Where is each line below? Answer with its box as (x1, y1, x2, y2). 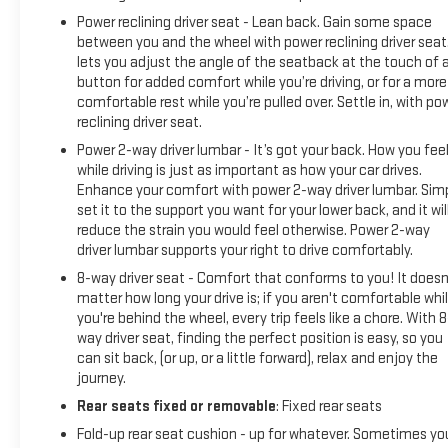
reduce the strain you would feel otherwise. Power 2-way (76, 221, 430, 241)
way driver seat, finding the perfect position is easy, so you (76, 329, 443, 349)
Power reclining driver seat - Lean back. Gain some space (76, 13, 432, 33)
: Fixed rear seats (275, 397, 382, 417)
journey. (76, 369, 126, 389)
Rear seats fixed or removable (76, 397, 276, 417)
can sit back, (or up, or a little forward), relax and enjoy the (76, 349, 438, 369)
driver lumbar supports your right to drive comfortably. (76, 241, 413, 261)
